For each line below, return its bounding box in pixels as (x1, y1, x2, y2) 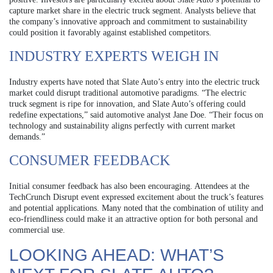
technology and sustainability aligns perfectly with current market (9, 121, 235, 130)
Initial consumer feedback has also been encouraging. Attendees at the (9, 181, 249, 191)
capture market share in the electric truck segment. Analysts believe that (9, 5, 256, 15)
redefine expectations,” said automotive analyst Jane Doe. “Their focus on (9, 110, 263, 119)
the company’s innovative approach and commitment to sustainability (9, 16, 247, 26)
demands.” (9, 132, 45, 141)
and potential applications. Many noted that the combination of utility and (9, 203, 263, 213)
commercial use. (9, 225, 65, 235)
